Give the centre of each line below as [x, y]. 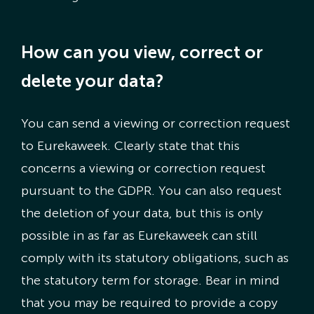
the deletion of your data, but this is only [142, 213]
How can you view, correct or [142, 53]
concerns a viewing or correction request [143, 169]
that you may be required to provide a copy [149, 303]
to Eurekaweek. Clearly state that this [130, 146]
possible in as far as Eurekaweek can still [139, 236]
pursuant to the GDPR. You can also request [151, 191]
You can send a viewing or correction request [155, 124]
